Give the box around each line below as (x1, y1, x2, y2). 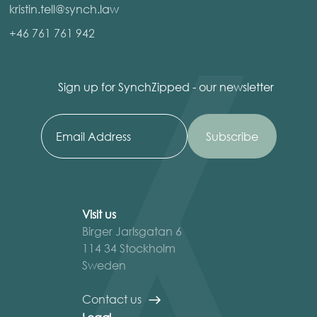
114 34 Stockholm (82, 241, 175, 255)
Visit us (82, 207, 116, 221)
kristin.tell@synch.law (9, 1, 119, 16)
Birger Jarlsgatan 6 (82, 224, 182, 238)
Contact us (82, 292, 142, 306)
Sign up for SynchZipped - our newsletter (57, 79, 274, 94)
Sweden (82, 258, 126, 272)
